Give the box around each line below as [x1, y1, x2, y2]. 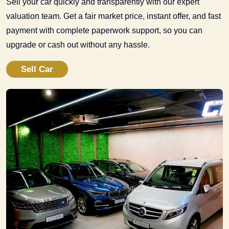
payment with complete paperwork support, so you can [6, 26, 202, 35]
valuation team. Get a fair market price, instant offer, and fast [6, 11, 221, 20]
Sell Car [21, 64, 53, 74]
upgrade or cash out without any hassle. [6, 40, 150, 49]
